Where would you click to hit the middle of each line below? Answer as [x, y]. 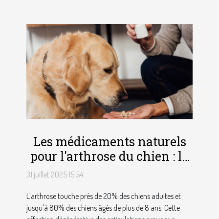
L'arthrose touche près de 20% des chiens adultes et [104, 196]
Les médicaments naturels [109, 142]
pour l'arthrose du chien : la [109, 156]
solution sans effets [109, 171]
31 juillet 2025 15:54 [55, 175]
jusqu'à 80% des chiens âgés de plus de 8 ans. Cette [103, 208]
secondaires [109, 186]
